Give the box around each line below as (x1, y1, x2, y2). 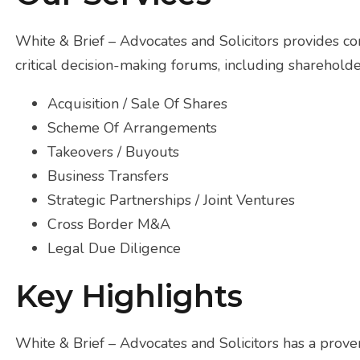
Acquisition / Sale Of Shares (47, 93, 228, 113)
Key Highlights (15, 276, 243, 314)
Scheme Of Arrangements (47, 117, 218, 137)
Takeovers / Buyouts (47, 141, 180, 162)
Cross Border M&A (47, 214, 171, 234)
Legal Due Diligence (47, 238, 182, 258)
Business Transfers (47, 166, 170, 186)
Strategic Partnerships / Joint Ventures (47, 190, 296, 210)
